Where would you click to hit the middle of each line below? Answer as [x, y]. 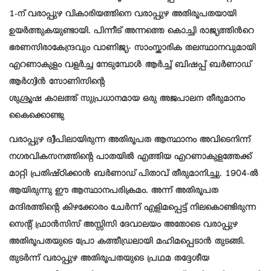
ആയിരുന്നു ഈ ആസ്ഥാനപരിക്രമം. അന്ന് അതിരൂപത [114, 192]
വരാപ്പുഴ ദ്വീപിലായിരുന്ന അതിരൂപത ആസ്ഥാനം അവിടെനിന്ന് [130, 141]
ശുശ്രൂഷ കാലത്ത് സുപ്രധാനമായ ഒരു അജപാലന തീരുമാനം [127, 100]
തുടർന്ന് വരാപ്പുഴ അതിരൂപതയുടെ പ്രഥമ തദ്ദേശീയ [109, 260]
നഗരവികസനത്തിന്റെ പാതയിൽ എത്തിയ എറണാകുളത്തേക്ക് [130, 158]
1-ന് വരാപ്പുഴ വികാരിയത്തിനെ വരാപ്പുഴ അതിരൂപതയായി [123, 15]
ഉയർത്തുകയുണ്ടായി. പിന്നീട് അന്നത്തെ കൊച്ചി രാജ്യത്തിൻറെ [132, 32]
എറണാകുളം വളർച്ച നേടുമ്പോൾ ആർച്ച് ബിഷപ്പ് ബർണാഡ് [130, 66]
